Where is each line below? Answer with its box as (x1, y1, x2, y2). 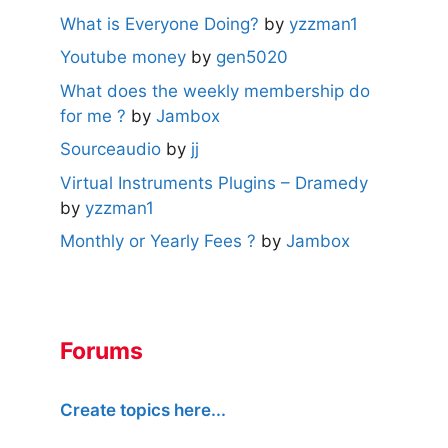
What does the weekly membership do (60, 80, 370, 101)
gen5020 (216, 47, 288, 68)
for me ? (60, 105, 126, 126)
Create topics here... (60, 400, 226, 421)
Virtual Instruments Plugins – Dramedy (60, 172, 368, 193)
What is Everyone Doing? (60, 13, 259, 34)
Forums (60, 337, 143, 366)
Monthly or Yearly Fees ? (60, 231, 256, 252)
